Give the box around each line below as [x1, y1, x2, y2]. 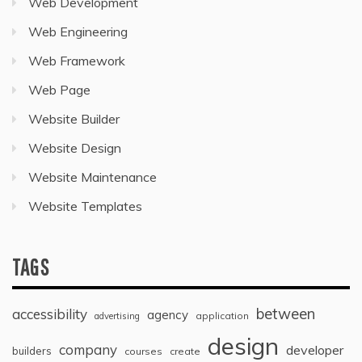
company [59, 341, 117, 358]
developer [286, 342, 343, 358]
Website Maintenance [28, 169, 157, 185]
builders [12, 344, 52, 357]
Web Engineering [28, 23, 128, 40]
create [170, 345, 200, 357]
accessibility [12, 305, 87, 322]
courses [124, 345, 162, 357]
